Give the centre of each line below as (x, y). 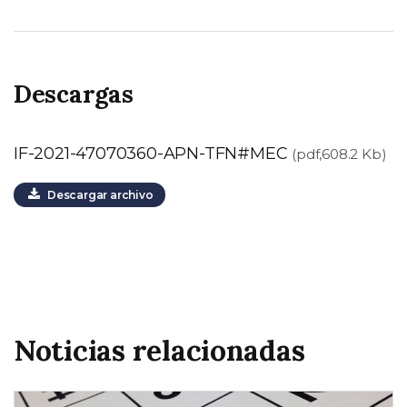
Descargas (74, 93)
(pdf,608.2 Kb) (339, 154)
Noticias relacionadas (159, 350)
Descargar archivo (96, 194)
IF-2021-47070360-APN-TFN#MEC (153, 153)
